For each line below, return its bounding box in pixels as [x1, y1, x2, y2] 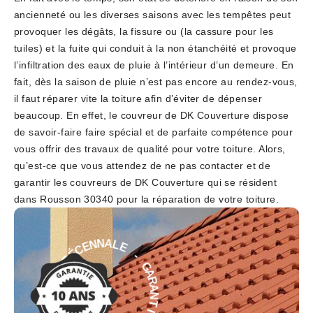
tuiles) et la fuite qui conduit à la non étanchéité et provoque [14, 43, 297, 54]
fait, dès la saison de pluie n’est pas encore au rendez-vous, [14, 76, 298, 88]
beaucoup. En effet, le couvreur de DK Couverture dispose [14, 110, 289, 122]
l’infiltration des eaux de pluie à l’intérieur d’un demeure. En [14, 59, 294, 71]
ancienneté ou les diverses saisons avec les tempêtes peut [14, 9, 291, 21]
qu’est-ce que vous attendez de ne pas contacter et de [14, 160, 271, 172]
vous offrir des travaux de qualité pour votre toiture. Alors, [14, 143, 286, 155]
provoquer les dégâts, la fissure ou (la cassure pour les [14, 26, 274, 38]
